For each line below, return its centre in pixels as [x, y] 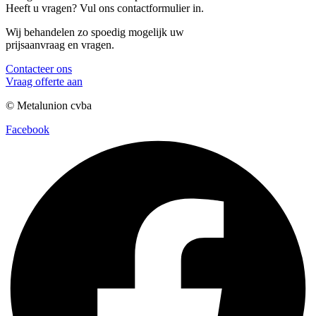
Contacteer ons [39, 69]
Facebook [28, 130]
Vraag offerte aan [44, 82]
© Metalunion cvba [49, 106]
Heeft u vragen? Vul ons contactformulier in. [105, 8]
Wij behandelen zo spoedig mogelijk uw [95, 32]
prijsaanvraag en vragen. [60, 45]
